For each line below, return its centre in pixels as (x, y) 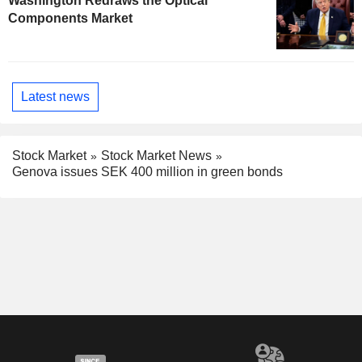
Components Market (70, 18)
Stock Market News (156, 155)
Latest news (55, 97)
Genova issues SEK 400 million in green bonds (147, 172)
